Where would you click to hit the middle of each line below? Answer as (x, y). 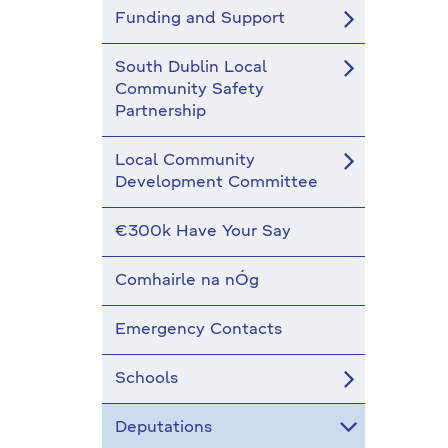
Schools (146, 379)
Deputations (163, 428)
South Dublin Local (191, 68)
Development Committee (216, 183)
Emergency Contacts (198, 330)
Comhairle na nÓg (187, 281)
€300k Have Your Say (203, 232)
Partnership (160, 112)
